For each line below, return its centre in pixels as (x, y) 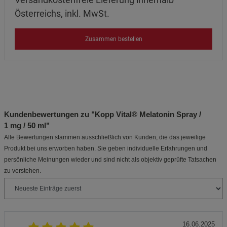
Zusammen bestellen (113, 39)
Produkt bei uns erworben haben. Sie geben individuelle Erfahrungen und (106, 148)
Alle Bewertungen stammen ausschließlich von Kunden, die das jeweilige (105, 137)
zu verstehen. (23, 171)
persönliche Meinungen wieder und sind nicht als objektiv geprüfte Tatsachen (110, 160)
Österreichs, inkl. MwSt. (62, 13)
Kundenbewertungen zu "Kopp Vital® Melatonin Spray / (103, 114)
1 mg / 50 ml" (27, 125)
